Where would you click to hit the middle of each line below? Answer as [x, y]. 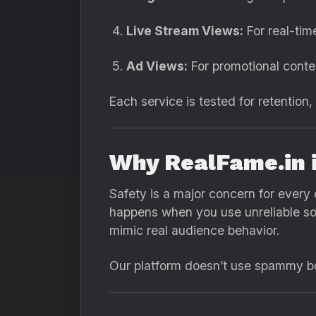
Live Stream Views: [185, 31]
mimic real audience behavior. [194, 230]
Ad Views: [157, 66]
